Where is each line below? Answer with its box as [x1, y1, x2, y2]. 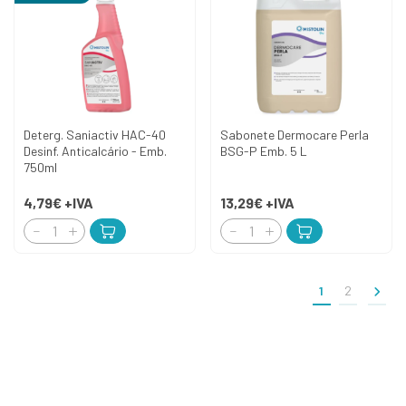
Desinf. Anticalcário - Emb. [24, 142, 167, 159]
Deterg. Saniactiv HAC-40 [24, 126, 166, 142]
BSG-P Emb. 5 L [220, 142, 307, 159]
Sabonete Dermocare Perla [220, 126, 369, 142]
